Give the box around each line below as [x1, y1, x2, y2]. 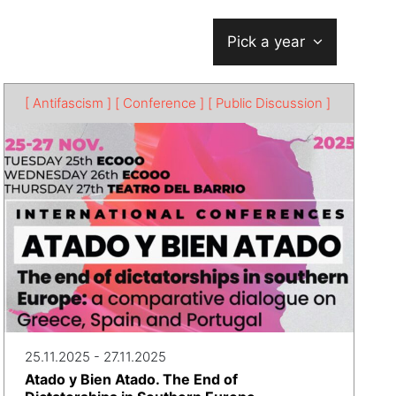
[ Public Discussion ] [208, 95, 331, 111]
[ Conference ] [115, 95, 205, 111]
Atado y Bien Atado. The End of [25, 369, 239, 388]
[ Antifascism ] [25, 95, 112, 111]
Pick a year [227, 33, 309, 50]
